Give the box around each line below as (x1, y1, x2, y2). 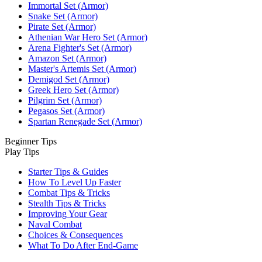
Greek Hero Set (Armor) (28, 84, 119, 95)
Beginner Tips (5, 136, 57, 146)
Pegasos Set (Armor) (28, 105, 105, 116)
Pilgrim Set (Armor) (28, 95, 102, 105)
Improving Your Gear (28, 208, 107, 219)
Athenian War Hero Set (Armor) (28, 32, 147, 42)
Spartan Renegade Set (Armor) (28, 116, 142, 126)
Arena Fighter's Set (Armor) (28, 42, 132, 53)
